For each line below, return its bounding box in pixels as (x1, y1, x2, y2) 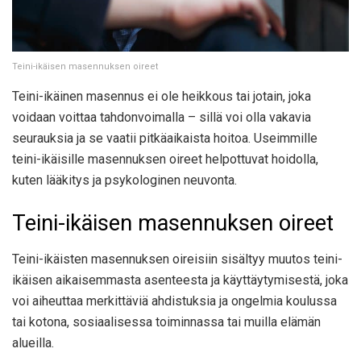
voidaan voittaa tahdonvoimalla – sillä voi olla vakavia (12, 109, 311, 125)
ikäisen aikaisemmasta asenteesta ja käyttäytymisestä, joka (12, 272, 348, 288)
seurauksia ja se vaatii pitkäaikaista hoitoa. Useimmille (12, 130, 317, 146)
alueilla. (12, 334, 54, 351)
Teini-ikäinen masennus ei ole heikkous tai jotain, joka (12, 88, 311, 104)
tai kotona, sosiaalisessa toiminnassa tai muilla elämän (12, 313, 321, 330)
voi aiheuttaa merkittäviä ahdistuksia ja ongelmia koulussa (12, 293, 337, 309)
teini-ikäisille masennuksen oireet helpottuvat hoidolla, (12, 151, 318, 167)
